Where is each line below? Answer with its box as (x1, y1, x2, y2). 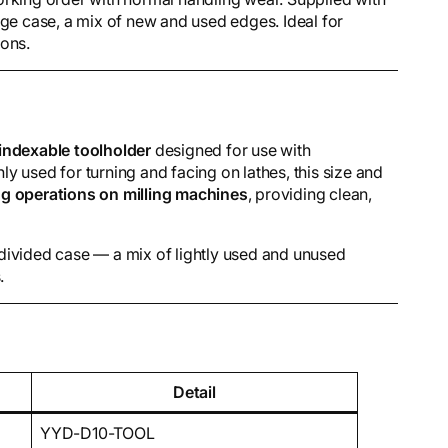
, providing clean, (247, 183, 373, 204)
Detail (173, 381, 216, 402)
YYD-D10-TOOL (40, 422, 155, 443)
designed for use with (151, 139, 311, 160)
